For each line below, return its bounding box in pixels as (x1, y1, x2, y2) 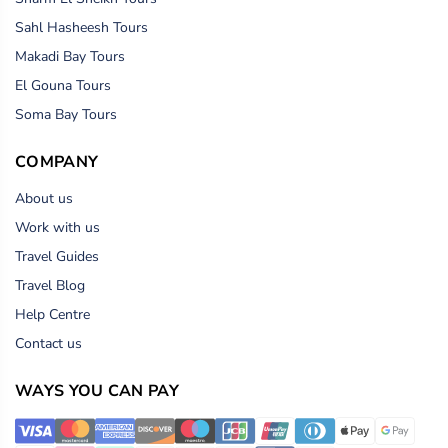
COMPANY (15, 150, 99, 173)
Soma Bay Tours (15, 104, 117, 124)
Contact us (15, 333, 82, 353)
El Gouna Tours (15, 75, 111, 95)
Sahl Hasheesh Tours (15, 17, 148, 37)
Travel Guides (15, 246, 99, 266)
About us (15, 188, 73, 208)
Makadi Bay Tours (15, 46, 125, 66)
